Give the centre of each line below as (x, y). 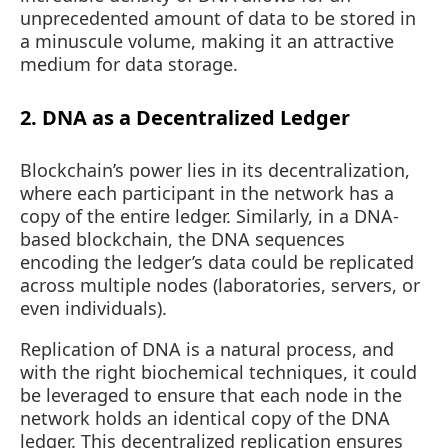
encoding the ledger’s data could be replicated (217, 262)
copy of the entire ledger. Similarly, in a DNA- (209, 216)
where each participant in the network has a (207, 193)
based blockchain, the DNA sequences (182, 239)
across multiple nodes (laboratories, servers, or (220, 285)
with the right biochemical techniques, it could (218, 372)
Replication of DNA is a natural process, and (207, 349)
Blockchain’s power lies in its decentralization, (215, 170)
